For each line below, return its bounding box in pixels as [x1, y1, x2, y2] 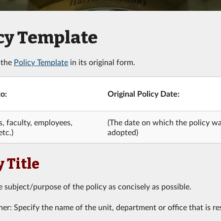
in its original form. [68, 57, 136, 67]
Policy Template [14, 57, 69, 67]
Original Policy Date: [107, 88, 180, 98]
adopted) [107, 127, 138, 137]
